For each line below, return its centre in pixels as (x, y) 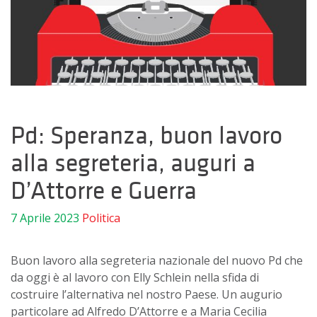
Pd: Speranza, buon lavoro (146, 135)
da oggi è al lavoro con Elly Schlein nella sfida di (135, 278)
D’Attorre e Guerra (104, 190)
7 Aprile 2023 (45, 218)
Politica (101, 218)
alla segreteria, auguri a (133, 163)
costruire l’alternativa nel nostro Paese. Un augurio (146, 295)
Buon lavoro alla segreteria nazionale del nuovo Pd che (157, 261)
